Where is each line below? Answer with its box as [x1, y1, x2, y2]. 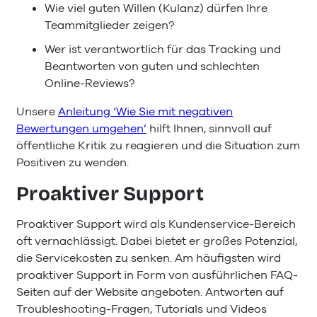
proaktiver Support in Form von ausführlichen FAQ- [16, 267, 298, 284]
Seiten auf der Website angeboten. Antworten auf [16, 284, 284, 301]
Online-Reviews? [45, 76, 134, 91]
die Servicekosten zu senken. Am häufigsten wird [16, 250, 281, 267]
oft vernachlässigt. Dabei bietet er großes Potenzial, [16, 234, 297, 250]
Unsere [16, 104, 58, 120]
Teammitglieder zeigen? [45, 18, 174, 34]
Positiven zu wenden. [16, 155, 129, 171]
